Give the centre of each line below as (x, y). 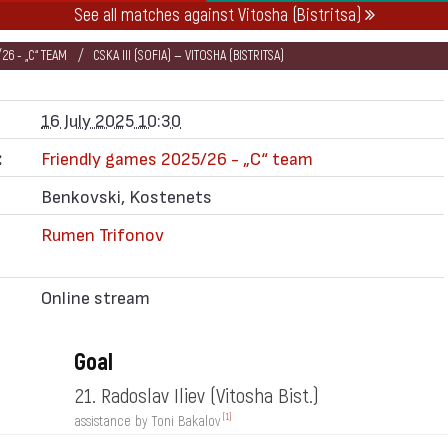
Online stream (95, 296)
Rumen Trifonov (102, 233)
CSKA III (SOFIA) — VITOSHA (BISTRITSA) (188, 55)
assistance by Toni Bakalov (146, 421)
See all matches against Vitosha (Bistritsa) (219, 15)
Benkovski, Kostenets (126, 195)
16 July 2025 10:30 (111, 119)
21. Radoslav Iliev (141, 396)
